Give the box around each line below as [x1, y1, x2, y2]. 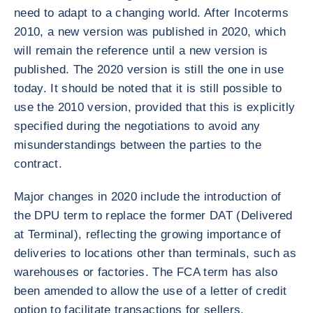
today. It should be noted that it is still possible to [14, 82, 282, 95]
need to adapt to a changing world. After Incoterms [14, 6, 289, 20]
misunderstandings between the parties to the [14, 138, 261, 152]
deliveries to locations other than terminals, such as [14, 247, 297, 260]
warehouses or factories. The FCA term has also [14, 265, 278, 279]
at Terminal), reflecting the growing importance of [14, 228, 281, 241]
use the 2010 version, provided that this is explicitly [14, 101, 296, 114]
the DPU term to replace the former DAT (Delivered [14, 209, 293, 222]
